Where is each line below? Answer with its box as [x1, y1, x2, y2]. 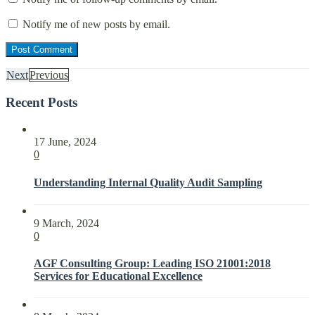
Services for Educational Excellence [34, 270, 202, 283]
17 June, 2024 [34, 136, 96, 148]
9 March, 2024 [34, 217, 99, 229]
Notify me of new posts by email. [22, 18, 170, 30]
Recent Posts [6, 94, 77, 110]
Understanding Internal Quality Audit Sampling [34, 176, 262, 188]
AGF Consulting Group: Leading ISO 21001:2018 [34, 257, 271, 270]
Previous [30, 68, 68, 81]
